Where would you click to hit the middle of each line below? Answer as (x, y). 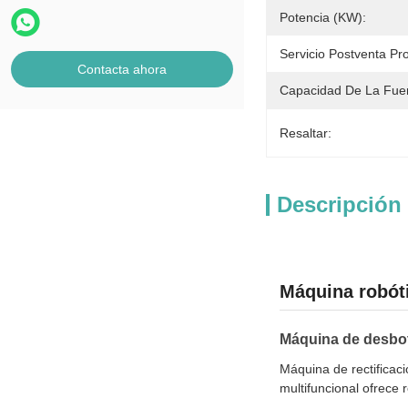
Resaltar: (306, 133)
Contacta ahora (122, 69)
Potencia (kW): (323, 17)
